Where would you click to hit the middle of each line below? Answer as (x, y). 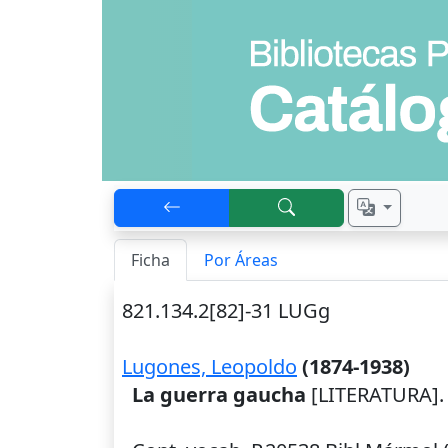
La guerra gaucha (219, 394)
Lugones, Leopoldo (209, 366)
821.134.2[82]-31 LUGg (226, 310)
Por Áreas (241, 260)
